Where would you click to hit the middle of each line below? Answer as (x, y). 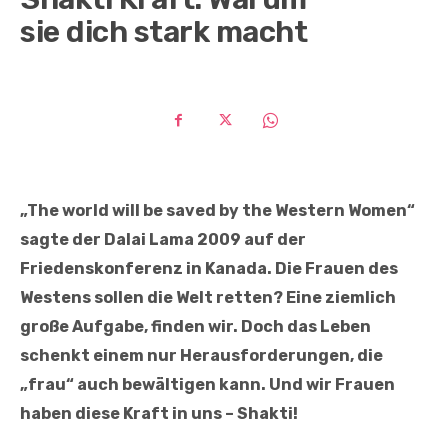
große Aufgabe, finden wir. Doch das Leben (195, 327)
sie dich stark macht (163, 32)
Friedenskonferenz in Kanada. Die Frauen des (209, 269)
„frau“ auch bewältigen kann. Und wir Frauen (207, 385)
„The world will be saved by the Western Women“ (217, 211)
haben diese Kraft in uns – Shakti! (159, 414)
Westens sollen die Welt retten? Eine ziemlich (208, 298)
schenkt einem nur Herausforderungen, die (201, 356)
